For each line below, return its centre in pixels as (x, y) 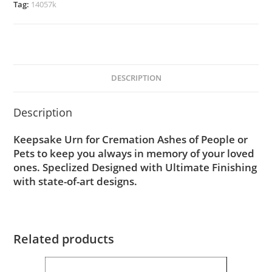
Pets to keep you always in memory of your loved (134, 154)
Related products (64, 239)
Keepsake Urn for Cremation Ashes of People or (131, 140)
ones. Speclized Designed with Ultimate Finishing (135, 168)
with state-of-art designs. (76, 182)
